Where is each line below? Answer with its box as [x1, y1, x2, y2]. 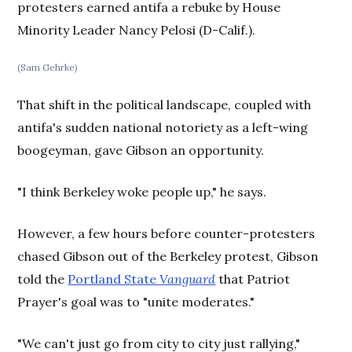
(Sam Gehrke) [17, 60, 79, 73]
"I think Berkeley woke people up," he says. [17, 183, 267, 200]
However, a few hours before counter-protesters [17, 225, 316, 241]
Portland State [68, 270, 160, 287]
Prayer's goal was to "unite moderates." [17, 293, 255, 310]
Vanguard [159, 270, 216, 287]
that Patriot [215, 270, 291, 287]
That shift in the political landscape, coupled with [17, 96, 312, 112]
